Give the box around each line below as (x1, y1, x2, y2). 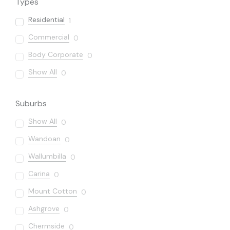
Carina (28, 169, 50, 179)
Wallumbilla (28, 151, 66, 161)
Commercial (28, 32, 69, 42)
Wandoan (28, 134, 61, 144)
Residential (28, 15, 65, 25)
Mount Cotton (28, 186, 77, 196)
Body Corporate (28, 50, 83, 60)
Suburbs (15, 98, 47, 109)
